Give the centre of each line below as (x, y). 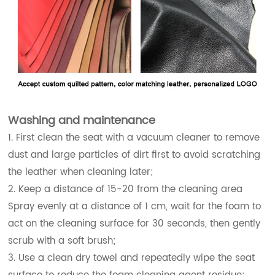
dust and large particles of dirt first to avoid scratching (134, 155)
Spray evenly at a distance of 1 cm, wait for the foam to (135, 206)
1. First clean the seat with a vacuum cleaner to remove (134, 137)
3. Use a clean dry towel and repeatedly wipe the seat (132, 258)
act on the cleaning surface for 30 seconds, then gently (134, 223)
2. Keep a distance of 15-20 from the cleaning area (126, 189)
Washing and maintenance (82, 120)
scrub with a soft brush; (62, 241)
